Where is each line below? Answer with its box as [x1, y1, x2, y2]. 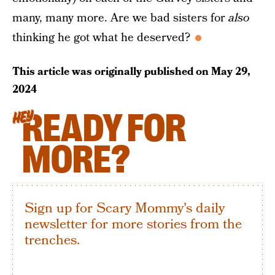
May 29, [211, 64, 250, 79]
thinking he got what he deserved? [12, 29, 190, 46]
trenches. [25, 230, 80, 250]
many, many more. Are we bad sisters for [12, 10, 228, 26]
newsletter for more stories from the [25, 214, 242, 234]
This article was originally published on [12, 64, 211, 79]
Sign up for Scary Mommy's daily [25, 198, 225, 218]
